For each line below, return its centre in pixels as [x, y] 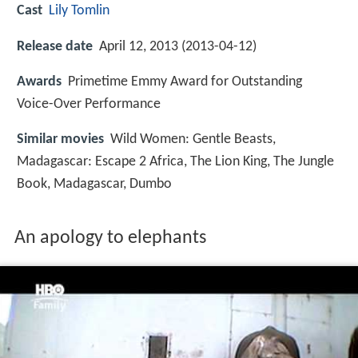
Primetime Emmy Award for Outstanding [185, 82]
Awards [39, 82]
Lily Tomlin [79, 11]
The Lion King [229, 161]
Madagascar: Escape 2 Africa [100, 161]
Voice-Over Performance [89, 104]
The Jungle [304, 161]
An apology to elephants [110, 239]
